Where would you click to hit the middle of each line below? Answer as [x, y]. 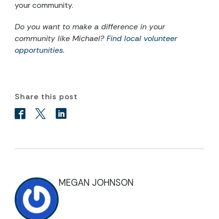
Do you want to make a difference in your [90, 27]
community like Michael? [61, 39]
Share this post [46, 97]
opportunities [39, 50]
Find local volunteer [142, 39]
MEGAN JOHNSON [96, 183]
